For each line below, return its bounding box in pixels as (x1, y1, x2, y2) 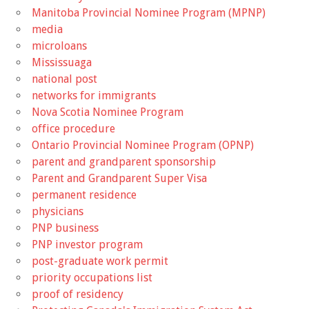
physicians (32, 204, 83, 218)
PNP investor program (32, 237, 143, 251)
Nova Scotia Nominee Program (32, 105, 183, 119)
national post (32, 72, 97, 86)
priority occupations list (32, 270, 152, 284)
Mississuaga (32, 55, 92, 69)
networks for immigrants (32, 88, 156, 102)
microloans (32, 39, 87, 52)
